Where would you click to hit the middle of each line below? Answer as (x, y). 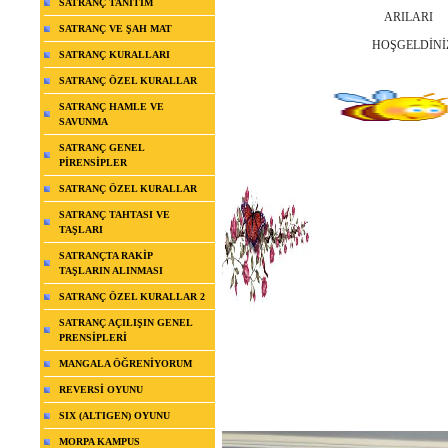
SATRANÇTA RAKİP (106, 256)
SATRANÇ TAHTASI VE (114, 215)
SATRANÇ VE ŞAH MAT (115, 29)
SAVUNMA (83, 122)
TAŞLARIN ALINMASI (111, 271)
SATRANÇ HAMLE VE (111, 107)
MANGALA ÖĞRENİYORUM (125, 364)
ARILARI (327, 17)
